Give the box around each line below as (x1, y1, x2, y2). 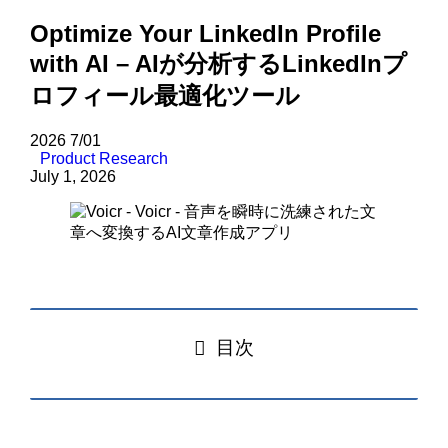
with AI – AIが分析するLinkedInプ (30, 50, 408, 78)
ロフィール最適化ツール (30, 82, 301, 110)
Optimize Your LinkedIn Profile (30, 20, 382, 48)
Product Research (40, 150, 169, 168)
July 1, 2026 (30, 168, 117, 186)
